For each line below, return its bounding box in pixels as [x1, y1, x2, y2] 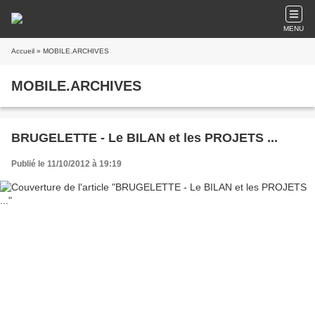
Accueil [11, 47, 34, 55]
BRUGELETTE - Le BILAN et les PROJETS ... [11, 131, 278, 145]
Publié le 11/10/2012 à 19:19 [11, 159, 122, 169]
